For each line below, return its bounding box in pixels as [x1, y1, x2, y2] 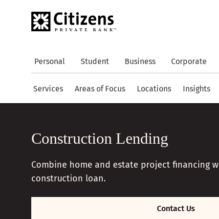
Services [33, 84, 63, 93]
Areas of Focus [75, 84, 125, 93]
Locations [137, 84, 171, 93]
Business [125, 56, 155, 66]
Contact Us [157, 204, 195, 214]
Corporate [171, 56, 207, 66]
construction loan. [31, 173, 106, 184]
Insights [183, 84, 210, 93]
